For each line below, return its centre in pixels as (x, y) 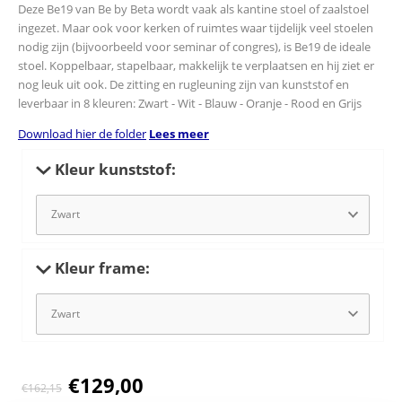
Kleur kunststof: (113, 169)
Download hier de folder (82, 134)
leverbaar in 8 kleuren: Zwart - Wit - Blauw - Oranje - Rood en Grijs (190, 103)
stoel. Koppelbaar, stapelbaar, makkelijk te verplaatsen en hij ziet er (196, 65)
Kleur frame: (100, 268)
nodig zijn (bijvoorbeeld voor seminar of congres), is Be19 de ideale (194, 46)
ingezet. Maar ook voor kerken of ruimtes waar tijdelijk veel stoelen (196, 27)
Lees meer (179, 134)
